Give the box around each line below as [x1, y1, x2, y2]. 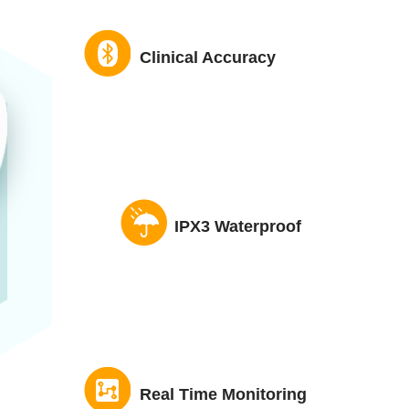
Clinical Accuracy [131, 48, 276, 67]
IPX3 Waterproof [174, 217, 301, 236]
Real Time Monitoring [140, 385, 307, 404]
